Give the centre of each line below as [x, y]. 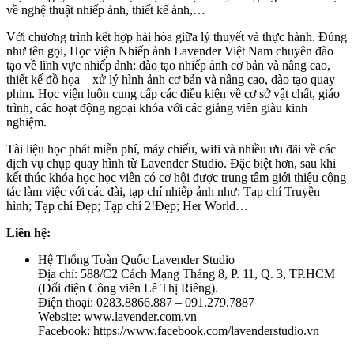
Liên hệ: [28, 233]
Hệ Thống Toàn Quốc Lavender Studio [136, 260]
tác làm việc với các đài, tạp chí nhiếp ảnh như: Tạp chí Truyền [163, 192]
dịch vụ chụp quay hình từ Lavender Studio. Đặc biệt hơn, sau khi [171, 164]
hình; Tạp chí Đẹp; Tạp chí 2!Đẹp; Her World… [127, 206]
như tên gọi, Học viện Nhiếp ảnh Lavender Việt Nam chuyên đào [170, 51]
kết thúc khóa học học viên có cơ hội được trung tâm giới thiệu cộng [176, 178]
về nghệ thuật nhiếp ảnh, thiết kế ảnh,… [106, 10]
